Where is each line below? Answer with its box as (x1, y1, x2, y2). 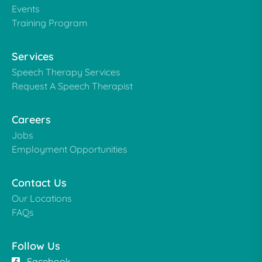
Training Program (12, 17, 88, 29)
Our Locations (12, 192, 72, 204)
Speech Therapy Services (12, 66, 120, 78)
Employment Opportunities (12, 143, 127, 155)
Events (12, 3, 40, 15)
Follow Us (12, 239, 60, 253)
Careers (12, 113, 51, 126)
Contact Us (12, 176, 67, 189)
